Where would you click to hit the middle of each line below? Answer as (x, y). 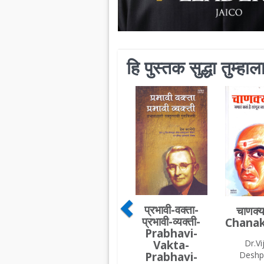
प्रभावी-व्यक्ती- (171, 222)
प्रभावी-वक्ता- (171, 210)
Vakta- (171, 245)
